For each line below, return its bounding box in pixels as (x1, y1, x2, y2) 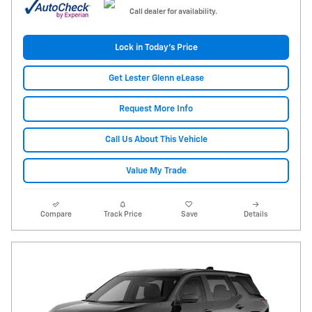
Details (244, 211, 268, 219)
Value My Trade (125, 166, 187, 175)
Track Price (103, 211, 142, 219)
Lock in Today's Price (114, 42, 198, 52)
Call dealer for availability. (130, 8, 217, 15)
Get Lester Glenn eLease (108, 73, 204, 83)
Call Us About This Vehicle (104, 135, 208, 145)
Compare (40, 211, 72, 219)
